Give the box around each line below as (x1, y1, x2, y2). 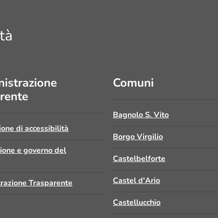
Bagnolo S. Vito (113, 109, 169, 120)
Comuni (113, 75, 154, 91)
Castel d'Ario (113, 175, 160, 186)
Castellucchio (113, 197, 161, 208)
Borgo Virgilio (113, 131, 163, 142)
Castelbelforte (113, 153, 165, 164)
